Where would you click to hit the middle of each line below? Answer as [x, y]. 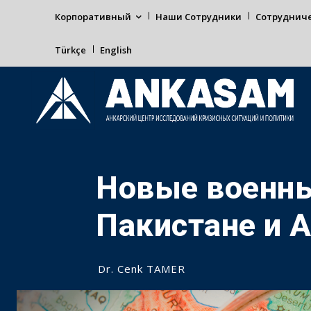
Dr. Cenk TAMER [142, 269]
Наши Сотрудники [199, 17]
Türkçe [70, 50]
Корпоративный [93, 17]
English [116, 50]
